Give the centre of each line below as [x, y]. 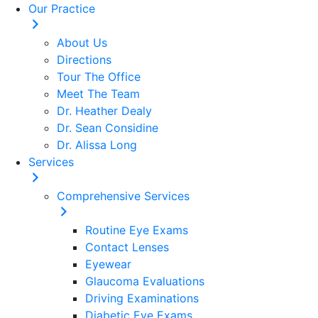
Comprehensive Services [123, 196]
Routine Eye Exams [137, 230]
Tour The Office [99, 77]
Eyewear [108, 264]
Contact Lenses [127, 247]
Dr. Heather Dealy [104, 111]
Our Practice [62, 9]
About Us [82, 43]
